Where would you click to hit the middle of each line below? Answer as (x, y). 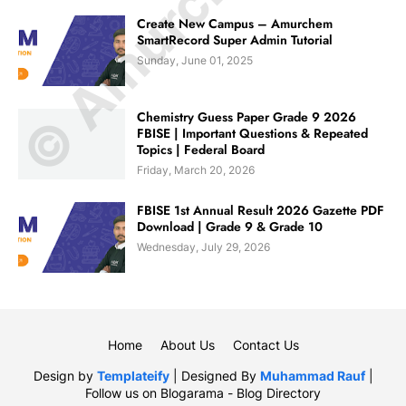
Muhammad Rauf (312, 375)
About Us (187, 344)
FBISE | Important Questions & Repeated (252, 133)
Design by (65, 375)
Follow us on (123, 392)
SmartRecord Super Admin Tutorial (235, 39)
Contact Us (266, 344)
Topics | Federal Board (201, 149)
